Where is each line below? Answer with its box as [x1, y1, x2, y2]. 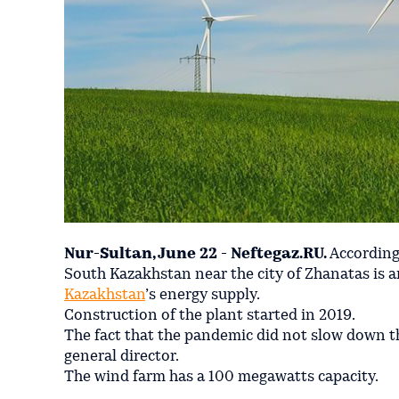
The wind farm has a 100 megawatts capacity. [64, 369, 379, 385]
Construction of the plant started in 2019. [64, 307, 355, 323]
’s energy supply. [145, 287, 260, 303]
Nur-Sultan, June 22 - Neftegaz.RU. [64, 246, 330, 262]
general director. [64, 348, 179, 364]
